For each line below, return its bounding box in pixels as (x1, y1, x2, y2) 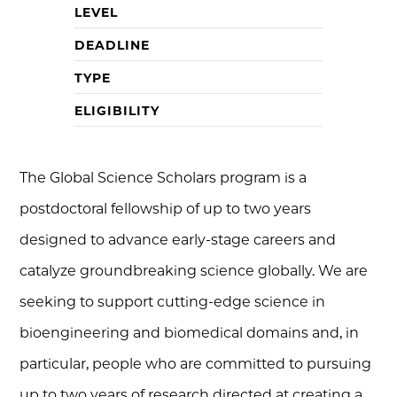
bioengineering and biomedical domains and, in (19, 324, 360, 341)
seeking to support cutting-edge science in (19, 293, 326, 310)
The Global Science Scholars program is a (19, 169, 307, 186)
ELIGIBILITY (74, 103, 160, 119)
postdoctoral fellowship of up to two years (19, 200, 312, 217)
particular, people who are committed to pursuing (19, 355, 372, 372)
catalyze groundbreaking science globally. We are (19, 262, 369, 279)
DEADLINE (74, 37, 150, 53)
